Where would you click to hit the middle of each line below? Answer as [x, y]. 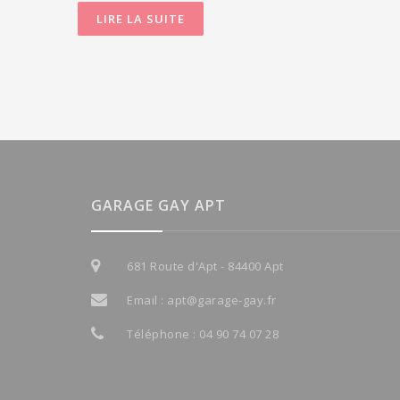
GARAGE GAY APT [158, 206]
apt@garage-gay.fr [222, 300]
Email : [147, 300]
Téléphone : [163, 334]
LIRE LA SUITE [141, 19]
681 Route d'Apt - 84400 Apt [205, 267]
